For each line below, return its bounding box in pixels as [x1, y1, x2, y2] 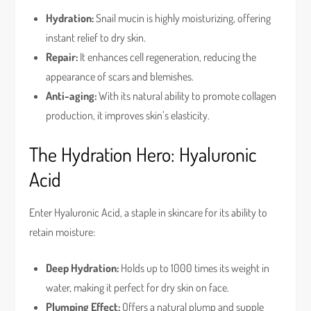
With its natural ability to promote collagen [96, 89, 277, 103]
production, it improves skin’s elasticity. [46, 108, 210, 122]
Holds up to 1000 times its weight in [119, 261, 270, 275]
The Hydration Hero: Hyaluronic [29, 142, 258, 167]
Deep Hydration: [46, 261, 119, 275]
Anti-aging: [46, 89, 97, 103]
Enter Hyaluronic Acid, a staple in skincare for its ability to [29, 205, 268, 219]
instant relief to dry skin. [46, 31, 146, 44]
